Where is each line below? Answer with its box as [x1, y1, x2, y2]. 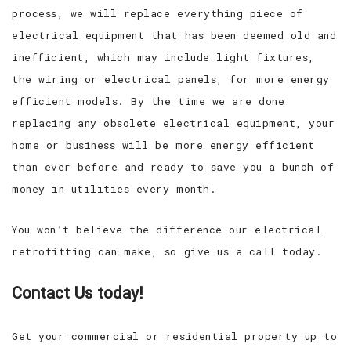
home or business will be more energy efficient [12, 137, 315, 152]
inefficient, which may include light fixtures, [12, 49, 315, 64]
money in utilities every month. [12, 181, 217, 196]
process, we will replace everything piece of [12, 5, 303, 20]
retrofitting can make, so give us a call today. [12, 244, 323, 259]
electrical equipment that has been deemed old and [12, 27, 337, 42]
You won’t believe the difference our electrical [12, 222, 322, 237]
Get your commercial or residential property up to [12, 328, 338, 343]
